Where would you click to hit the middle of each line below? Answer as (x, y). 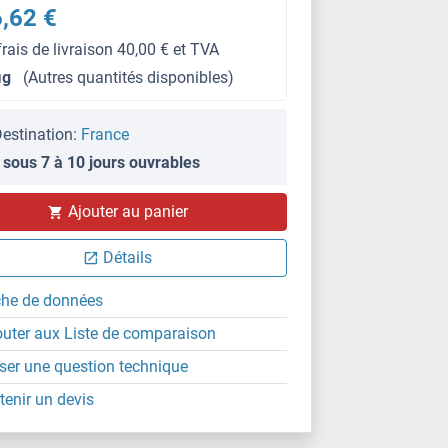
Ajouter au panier (127, 211)
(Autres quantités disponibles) (129, 77)
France (105, 134)
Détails (128, 257)
